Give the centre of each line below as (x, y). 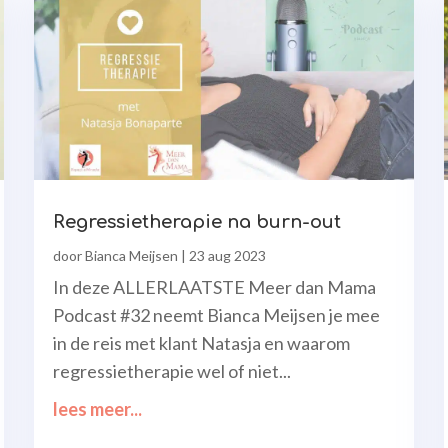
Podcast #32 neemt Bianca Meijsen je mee (216, 315)
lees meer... (97, 409)
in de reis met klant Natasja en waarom (201, 343)
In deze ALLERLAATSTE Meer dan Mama (214, 287)
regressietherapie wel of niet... (172, 371)
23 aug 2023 (227, 256)
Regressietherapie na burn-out (197, 222)
